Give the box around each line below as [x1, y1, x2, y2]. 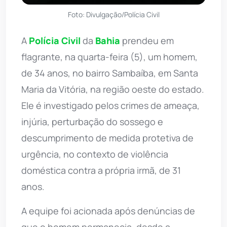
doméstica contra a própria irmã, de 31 [21, 164, 181, 177]
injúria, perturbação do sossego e [21, 116, 163, 128]
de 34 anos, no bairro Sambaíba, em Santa [21, 67, 198, 80]
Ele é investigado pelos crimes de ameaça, [21, 99, 200, 112]
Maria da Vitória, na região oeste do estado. [21, 83, 204, 96]
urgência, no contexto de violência [21, 148, 168, 161]
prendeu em [120, 34, 174, 47]
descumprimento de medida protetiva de [21, 132, 194, 144]
